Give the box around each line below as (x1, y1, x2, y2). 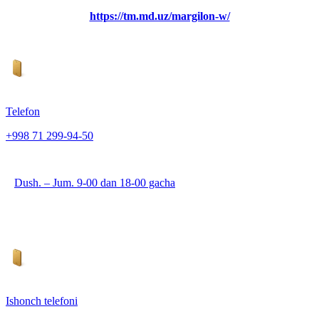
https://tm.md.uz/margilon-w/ (89, 10, 230, 23)
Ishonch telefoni (6, 295, 78, 308)
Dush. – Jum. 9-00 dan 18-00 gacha (14, 177, 175, 189)
